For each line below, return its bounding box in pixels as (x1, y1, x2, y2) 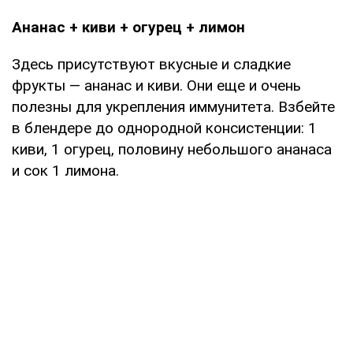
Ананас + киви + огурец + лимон (12, 17, 245, 36)
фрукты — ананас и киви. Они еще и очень (12, 76, 301, 95)
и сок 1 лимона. (12, 161, 119, 180)
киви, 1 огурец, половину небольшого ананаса (12, 139, 332, 158)
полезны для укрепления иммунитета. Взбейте (12, 97, 335, 116)
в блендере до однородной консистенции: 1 (12, 118, 317, 137)
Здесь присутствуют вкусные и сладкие (12, 54, 291, 73)
